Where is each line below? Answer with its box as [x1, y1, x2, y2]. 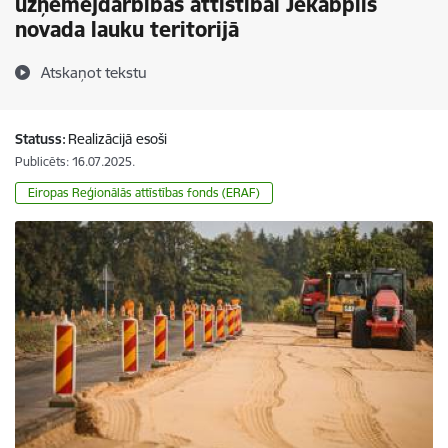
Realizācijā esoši [68, 130, 167, 148]
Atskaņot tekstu [41, 63, 147, 82]
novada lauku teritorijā [15, 16, 239, 43]
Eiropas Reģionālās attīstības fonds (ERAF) [28, 185, 260, 200]
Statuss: [15, 130, 66, 148]
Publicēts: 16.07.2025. [15, 154, 135, 169]
